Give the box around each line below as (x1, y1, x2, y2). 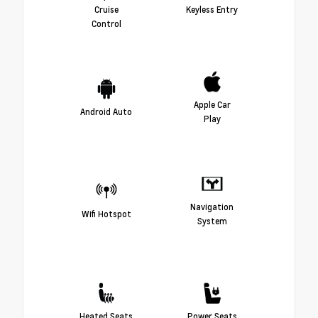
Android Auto (80, 105, 132, 117)
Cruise (94, 3, 119, 15)
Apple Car (193, 98, 231, 110)
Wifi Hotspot (81, 207, 131, 219)
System (197, 214, 227, 226)
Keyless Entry (186, 3, 238, 15)
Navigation (190, 200, 234, 212)
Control (91, 17, 121, 29)
